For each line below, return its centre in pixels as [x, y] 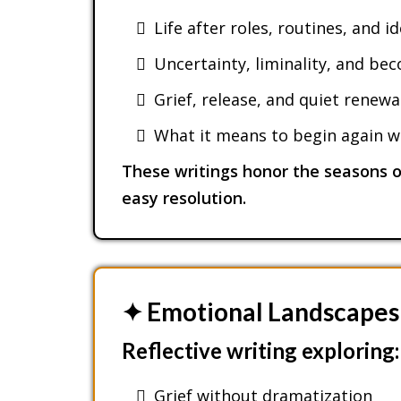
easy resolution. [183, 197]
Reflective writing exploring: [260, 350]
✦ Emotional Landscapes [260, 311]
